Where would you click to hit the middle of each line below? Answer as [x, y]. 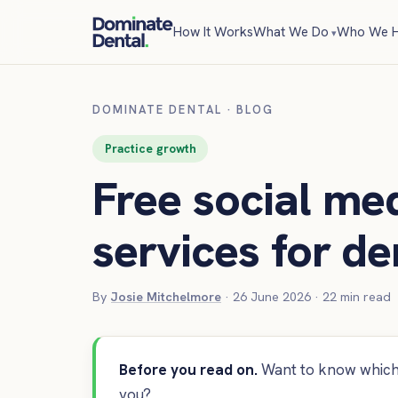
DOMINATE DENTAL [157, 110]
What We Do [291, 32]
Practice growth [150, 149]
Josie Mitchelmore [166, 297]
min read [364, 297]
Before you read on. [188, 369]
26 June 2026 [272, 297]
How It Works [214, 32]
